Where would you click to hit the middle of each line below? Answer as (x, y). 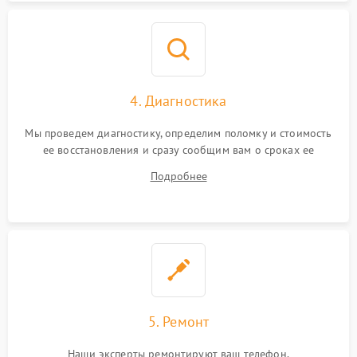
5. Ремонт (178, 322)
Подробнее (178, 177)
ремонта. (178, 167)
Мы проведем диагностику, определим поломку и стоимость (178, 133)
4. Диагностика (178, 101)
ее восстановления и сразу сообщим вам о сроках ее (178, 150)
